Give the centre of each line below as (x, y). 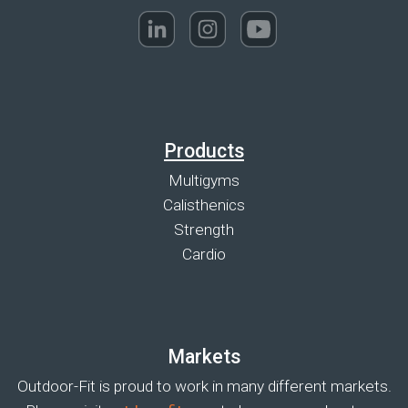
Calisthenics (204, 204)
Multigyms (204, 180)
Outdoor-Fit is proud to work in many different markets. (204, 387)
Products (204, 150)
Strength (204, 229)
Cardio (204, 254)
